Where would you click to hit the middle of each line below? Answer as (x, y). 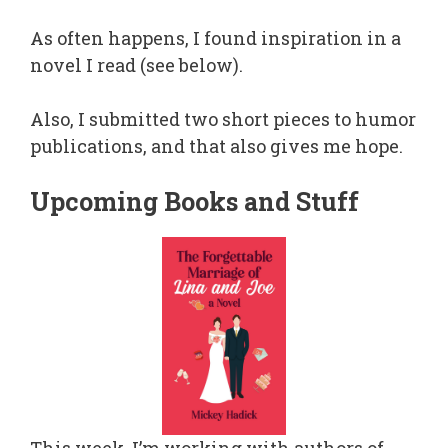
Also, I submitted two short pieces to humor (223, 118)
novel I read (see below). (136, 64)
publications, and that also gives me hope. (216, 145)
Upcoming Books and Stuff (194, 201)
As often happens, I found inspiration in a (215, 37)
